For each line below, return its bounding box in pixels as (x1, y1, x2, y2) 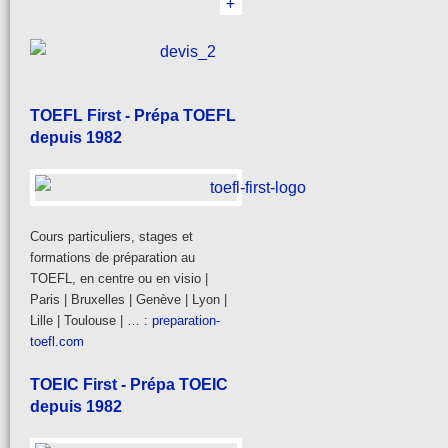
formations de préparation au (30, 249, 195, 265)
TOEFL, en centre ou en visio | (30, 270, 208, 286)
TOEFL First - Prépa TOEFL (30, 106, 236, 124)
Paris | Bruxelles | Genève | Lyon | (30, 291, 227, 307)
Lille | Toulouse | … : (30, 312, 152, 328)
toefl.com (30, 333, 84, 349)
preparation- (152, 312, 220, 328)
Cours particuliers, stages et (30, 228, 193, 244)
